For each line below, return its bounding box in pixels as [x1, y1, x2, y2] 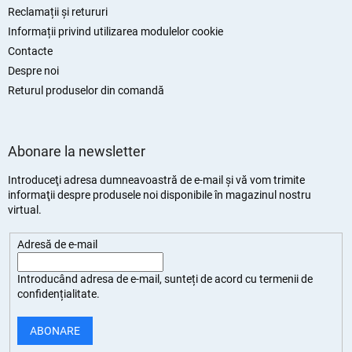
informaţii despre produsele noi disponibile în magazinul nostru [8, 189, 311, 202]
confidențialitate [16, 288, 97, 301]
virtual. [8, 203, 42, 217]
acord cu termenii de [214, 273, 313, 286]
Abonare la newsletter [8, 143, 145, 160]
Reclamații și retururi [8, 5, 108, 19]
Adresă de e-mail [16, 238, 97, 251]
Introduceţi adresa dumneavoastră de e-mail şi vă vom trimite [8, 174, 305, 187]
